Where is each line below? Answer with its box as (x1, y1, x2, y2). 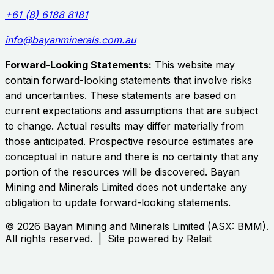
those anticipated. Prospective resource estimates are (5, 135, 253, 148)
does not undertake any (133, 181, 247, 194)
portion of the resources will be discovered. (5, 166, 210, 179)
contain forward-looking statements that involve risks (5, 74, 252, 87)
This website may (152, 59, 235, 72)
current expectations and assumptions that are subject (5, 105, 258, 117)
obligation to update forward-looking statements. (5, 196, 231, 209)
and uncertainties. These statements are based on (5, 89, 236, 102)
